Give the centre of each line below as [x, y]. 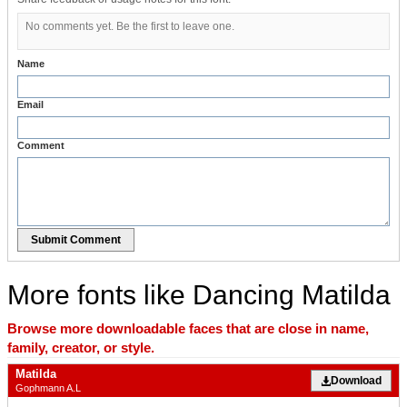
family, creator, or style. [81, 347]
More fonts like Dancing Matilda [199, 294]
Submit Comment [76, 239]
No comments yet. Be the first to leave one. [130, 26]
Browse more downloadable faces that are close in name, [188, 328]
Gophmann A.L [48, 387]
